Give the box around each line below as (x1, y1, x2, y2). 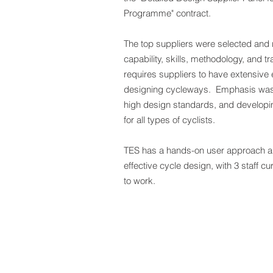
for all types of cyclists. (124, 114, 218, 126)
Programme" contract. (124, 7, 211, 19)
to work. (124, 175, 155, 186)
